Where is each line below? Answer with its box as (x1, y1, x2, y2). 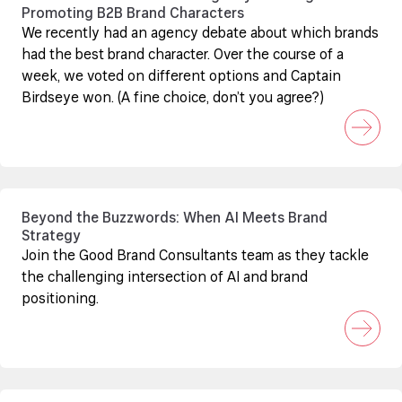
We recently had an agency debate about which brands (22, 27, 379, 41)
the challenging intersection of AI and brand (22, 271, 308, 285)
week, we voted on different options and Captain (22, 70, 341, 84)
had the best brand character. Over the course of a (22, 48, 344, 63)
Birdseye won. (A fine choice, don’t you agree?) (22, 92, 324, 106)
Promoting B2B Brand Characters (22, 7, 244, 22)
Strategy (22, 230, 81, 244)
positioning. (22, 293, 99, 307)
